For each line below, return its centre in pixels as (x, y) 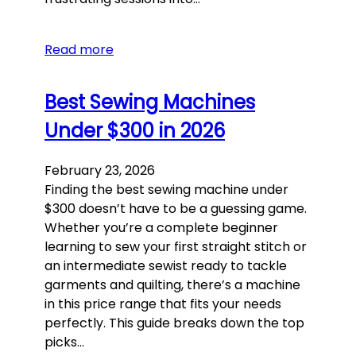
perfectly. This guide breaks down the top (174, 323)
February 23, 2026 (100, 170)
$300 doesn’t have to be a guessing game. (176, 208)
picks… (64, 342)
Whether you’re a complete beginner (161, 227)
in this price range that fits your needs (163, 304)
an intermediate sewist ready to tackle (166, 265)
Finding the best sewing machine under (166, 189)
